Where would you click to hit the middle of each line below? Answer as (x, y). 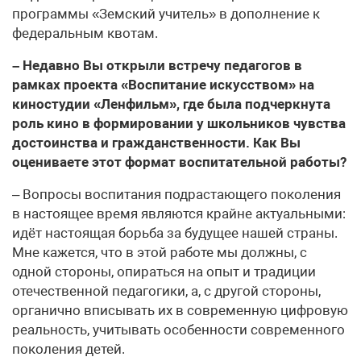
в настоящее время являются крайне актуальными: (179, 214)
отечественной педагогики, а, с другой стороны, (166, 291)
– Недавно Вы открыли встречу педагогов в (157, 66)
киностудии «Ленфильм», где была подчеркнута (171, 104)
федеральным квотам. (85, 33)
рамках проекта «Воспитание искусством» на (163, 85)
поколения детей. (68, 349)
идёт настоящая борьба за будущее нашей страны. (175, 233)
